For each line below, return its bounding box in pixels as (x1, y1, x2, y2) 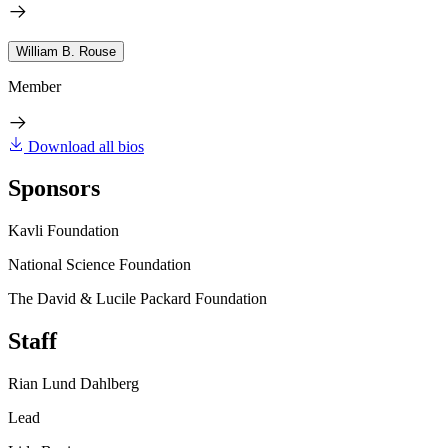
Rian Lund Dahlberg (8, 375, 139, 393)
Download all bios (28, 137, 144, 155)
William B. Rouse (16, 43, 116, 59)
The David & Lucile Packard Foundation (8, 290, 267, 308)
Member (8, 77, 61, 95)
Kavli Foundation (8, 222, 119, 240)
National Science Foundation (8, 256, 191, 274)
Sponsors (8, 175, 100, 202)
